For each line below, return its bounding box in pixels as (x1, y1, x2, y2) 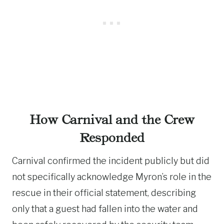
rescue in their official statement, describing (12, 187, 196, 198)
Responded (79, 130, 144, 145)
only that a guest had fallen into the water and (12, 203, 198, 214)
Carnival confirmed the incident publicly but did (12, 155, 209, 166)
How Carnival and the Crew (29, 112, 194, 127)
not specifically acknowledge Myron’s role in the (12, 171, 211, 182)
